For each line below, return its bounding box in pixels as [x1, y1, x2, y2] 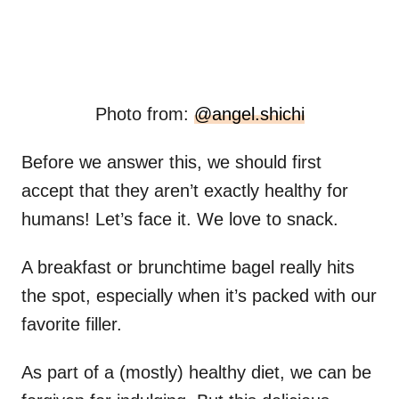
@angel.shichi [193, 103, 305, 124]
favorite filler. [21, 313, 122, 334]
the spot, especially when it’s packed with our [21, 285, 377, 305]
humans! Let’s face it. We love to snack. [21, 208, 338, 229]
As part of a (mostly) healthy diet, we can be [21, 362, 371, 382]
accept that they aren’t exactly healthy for [21, 180, 348, 200]
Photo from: [94, 103, 194, 124]
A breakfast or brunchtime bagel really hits [21, 256, 354, 277]
